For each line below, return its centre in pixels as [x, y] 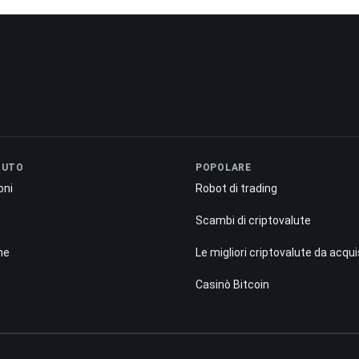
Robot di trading [236, 188]
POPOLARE [224, 167]
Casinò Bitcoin [232, 284]
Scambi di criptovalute [253, 220]
